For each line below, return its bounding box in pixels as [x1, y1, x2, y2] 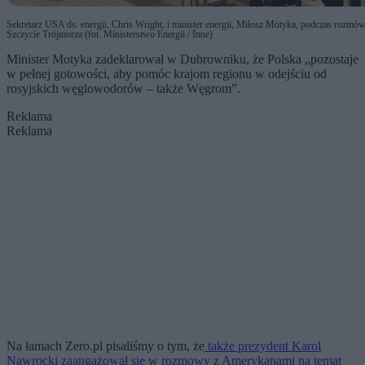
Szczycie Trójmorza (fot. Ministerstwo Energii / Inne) [7, 28, 213, 40]
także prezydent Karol [204, 338, 321, 353]
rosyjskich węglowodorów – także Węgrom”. [7, 81, 244, 95]
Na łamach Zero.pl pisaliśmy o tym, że [7, 338, 204, 353]
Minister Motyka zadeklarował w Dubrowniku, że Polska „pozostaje [7, 51, 358, 66]
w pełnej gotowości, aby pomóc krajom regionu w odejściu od [7, 66, 327, 81]
